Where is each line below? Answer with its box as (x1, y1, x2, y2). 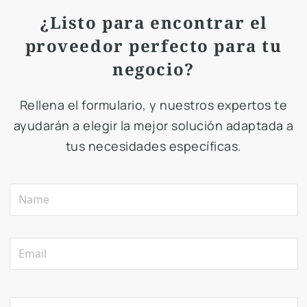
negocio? (112, 58, 195, 80)
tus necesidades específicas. (65, 138, 242, 154)
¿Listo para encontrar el (40, 11, 267, 34)
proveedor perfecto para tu (25, 34, 282, 57)
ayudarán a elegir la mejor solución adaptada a (13, 117, 294, 134)
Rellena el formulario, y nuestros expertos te (19, 97, 288, 113)
